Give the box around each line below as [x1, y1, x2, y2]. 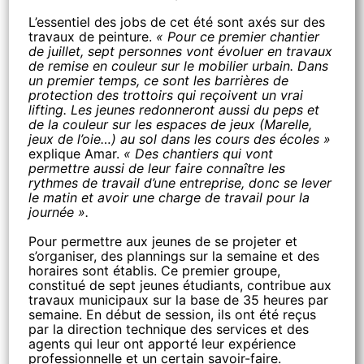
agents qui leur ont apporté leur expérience [28, 336, 297, 352]
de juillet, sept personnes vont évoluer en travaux [28, 43, 333, 59]
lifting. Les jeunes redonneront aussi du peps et [28, 102, 320, 118]
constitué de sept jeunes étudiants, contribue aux [28, 277, 332, 293]
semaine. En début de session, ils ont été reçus [28, 306, 317, 323]
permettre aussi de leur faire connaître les [28, 160, 286, 176]
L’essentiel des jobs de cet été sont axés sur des [28, 14, 326, 30]
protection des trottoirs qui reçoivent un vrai [28, 87, 304, 103]
